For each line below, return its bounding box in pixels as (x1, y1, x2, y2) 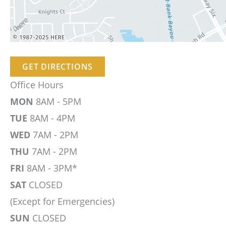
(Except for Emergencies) (10, 195, 115, 208)
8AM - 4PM (27, 112, 75, 125)
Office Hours (10, 79, 64, 91)
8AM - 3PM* (24, 162, 77, 175)
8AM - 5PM (33, 95, 81, 108)
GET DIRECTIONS (22, 61, 93, 73)
